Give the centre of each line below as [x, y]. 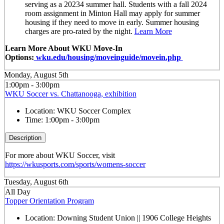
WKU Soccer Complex [94, 110]
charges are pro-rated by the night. [79, 31]
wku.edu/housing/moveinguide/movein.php [108, 57]
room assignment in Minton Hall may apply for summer [112, 13]
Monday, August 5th [36, 75]
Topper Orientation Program [49, 200]
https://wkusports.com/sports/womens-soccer [75, 164]
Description [25, 137]
